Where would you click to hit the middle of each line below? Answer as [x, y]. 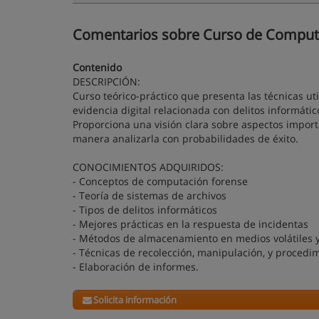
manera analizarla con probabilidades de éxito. [185, 138]
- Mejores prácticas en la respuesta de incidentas [190, 224]
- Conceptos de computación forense [160, 181]
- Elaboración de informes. [136, 267]
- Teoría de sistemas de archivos [150, 195]
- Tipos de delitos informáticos [145, 210]
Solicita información [135, 300]
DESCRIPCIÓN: [106, 82]
